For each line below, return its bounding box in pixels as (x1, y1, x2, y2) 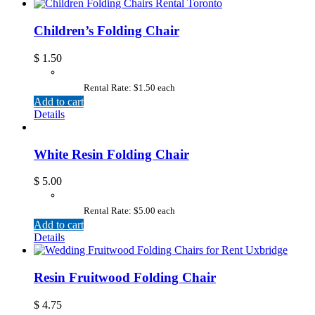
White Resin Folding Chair (34, 146, 189, 162)
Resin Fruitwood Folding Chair (34, 270, 216, 285)
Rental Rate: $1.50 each (84, 82, 176, 93)
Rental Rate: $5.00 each (84, 205, 176, 217)
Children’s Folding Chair (34, 23, 179, 39)
